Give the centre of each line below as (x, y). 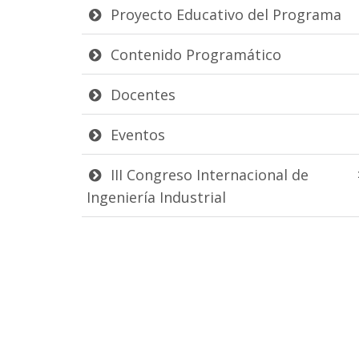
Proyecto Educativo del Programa (224, 14)
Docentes (141, 94)
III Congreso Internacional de (208, 174)
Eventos (136, 134)
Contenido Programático (194, 54)
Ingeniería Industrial (156, 197)
